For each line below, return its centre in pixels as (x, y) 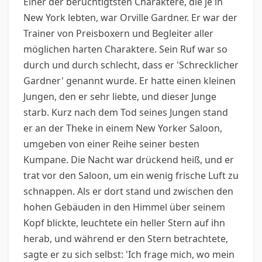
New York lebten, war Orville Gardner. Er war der (130, 18)
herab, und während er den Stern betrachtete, (126, 239)
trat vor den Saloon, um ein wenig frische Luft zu (131, 175)
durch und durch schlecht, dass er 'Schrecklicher (131, 65)
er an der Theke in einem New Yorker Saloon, (123, 128)
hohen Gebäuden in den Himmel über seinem (124, 207)
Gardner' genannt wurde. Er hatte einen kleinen (130, 81)
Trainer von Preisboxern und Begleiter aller (118, 33)
